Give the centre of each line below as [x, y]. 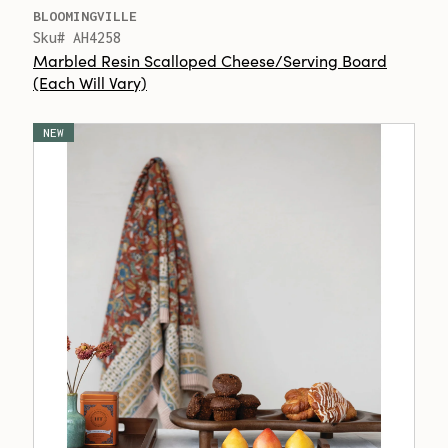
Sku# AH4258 [77, 37]
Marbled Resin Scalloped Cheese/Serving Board [210, 60]
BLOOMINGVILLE [85, 16]
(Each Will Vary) [90, 82]
